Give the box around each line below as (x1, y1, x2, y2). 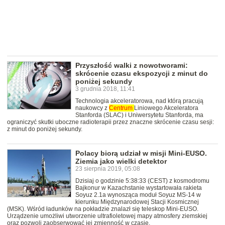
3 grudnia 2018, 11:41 (75, 85, 135, 92)
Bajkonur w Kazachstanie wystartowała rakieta (75, 184, 202, 191)
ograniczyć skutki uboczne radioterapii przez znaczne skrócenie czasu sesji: (7, 118, 214, 126)
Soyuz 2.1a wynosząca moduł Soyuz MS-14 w (75, 191, 201, 198)
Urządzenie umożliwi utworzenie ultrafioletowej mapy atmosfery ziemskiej (7, 212, 207, 219)
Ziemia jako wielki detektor (75, 157, 167, 165)
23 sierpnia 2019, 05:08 (75, 165, 140, 172)
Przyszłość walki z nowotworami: (75, 61, 188, 69)
